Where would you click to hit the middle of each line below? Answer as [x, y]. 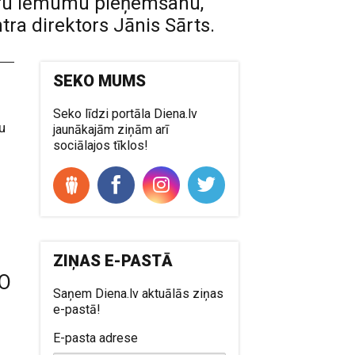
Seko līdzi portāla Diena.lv [126, 113]
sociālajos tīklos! [101, 145]
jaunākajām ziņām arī [111, 129]
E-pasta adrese [96, 338]
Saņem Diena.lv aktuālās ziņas [139, 293]
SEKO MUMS [100, 80]
